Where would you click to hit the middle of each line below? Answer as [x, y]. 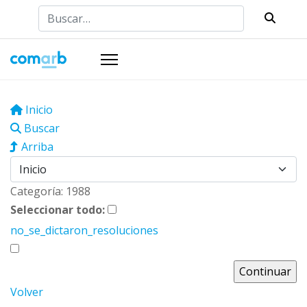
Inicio [38, 110]
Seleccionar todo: [59, 210]
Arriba [36, 147]
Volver [27, 292]
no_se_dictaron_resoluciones [85, 230]
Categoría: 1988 [51, 191]
